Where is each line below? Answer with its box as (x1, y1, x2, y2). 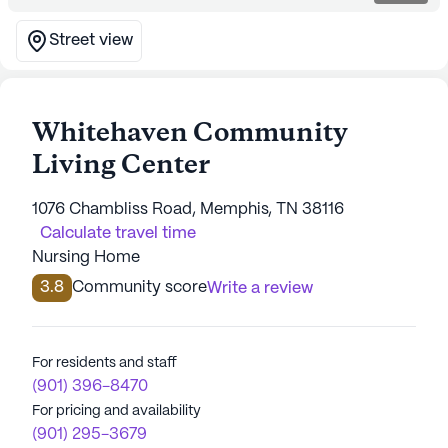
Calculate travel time (40, 226, 196, 241)
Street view (49, 33, 133, 48)
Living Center (32, 148, 210, 184)
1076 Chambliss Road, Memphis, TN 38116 (32, 202, 344, 217)
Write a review (207, 281, 313, 296)
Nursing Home (32, 250, 140, 265)
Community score (72, 280, 207, 295)
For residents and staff (32, 356, 177, 370)
